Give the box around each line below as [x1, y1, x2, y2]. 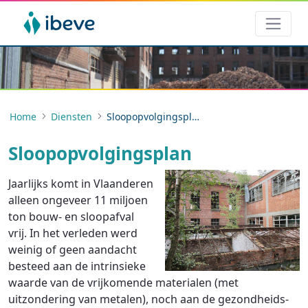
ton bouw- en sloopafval [8, 208, 134, 224]
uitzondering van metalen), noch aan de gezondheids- [8, 291, 289, 307]
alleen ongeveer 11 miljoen [8, 192, 148, 208]
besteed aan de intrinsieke [8, 258, 146, 274]
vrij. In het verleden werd [8, 225, 137, 241]
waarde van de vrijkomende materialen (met [8, 274, 239, 290]
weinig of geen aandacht [8, 241, 137, 257]
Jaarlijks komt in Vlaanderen [8, 175, 153, 191]
